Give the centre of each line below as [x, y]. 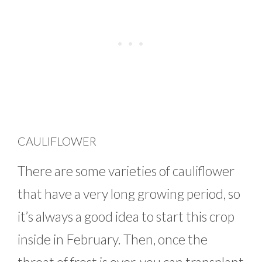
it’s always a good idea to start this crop [126, 217]
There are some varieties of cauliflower [126, 171]
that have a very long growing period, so [129, 194]
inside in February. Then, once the [113, 239]
